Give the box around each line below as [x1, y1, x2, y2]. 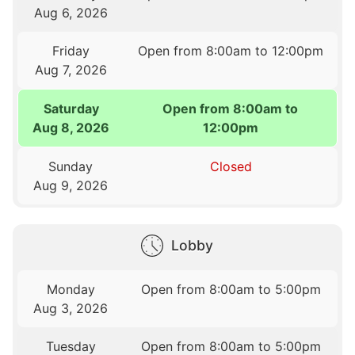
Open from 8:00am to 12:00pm [138, 42, 324, 59]
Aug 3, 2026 [33, 300, 109, 316]
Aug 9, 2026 [33, 177, 109, 193]
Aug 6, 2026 [33, 4, 108, 21]
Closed [209, 158, 252, 174]
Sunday [48, 158, 94, 174]
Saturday [43, 100, 99, 116]
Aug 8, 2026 [32, 119, 110, 136]
